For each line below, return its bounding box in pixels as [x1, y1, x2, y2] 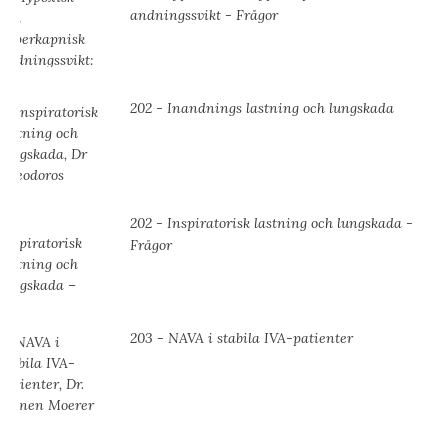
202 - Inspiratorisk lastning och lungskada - [130, 214, 413, 233]
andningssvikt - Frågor [130, 6, 278, 25]
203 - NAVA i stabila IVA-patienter [130, 329, 353, 348]
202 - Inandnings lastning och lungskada [130, 99, 394, 118]
